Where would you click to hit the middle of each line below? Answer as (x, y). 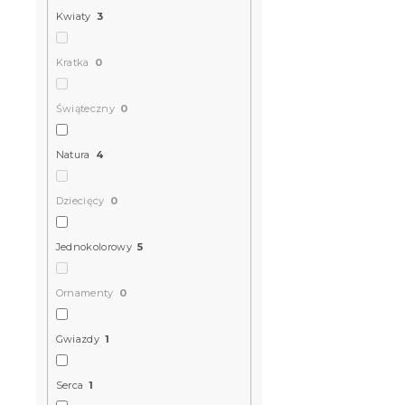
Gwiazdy (78, 339)
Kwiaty (73, 17)
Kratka (72, 63)
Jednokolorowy (94, 247)
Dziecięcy (80, 201)
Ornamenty (85, 293)
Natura (73, 155)
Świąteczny (85, 109)
